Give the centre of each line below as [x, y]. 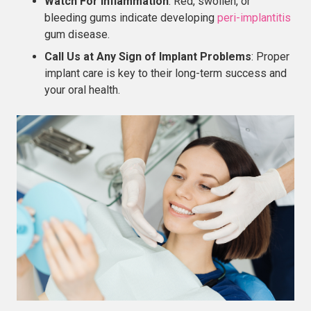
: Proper [270, 56]
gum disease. [78, 34]
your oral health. [82, 90]
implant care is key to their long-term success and [166, 73]
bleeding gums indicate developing [131, 17]
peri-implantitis [254, 17]
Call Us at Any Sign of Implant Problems [148, 56]
